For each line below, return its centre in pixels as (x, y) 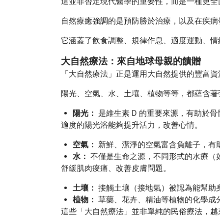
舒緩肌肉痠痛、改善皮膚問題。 (116, 168)
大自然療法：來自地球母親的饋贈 (131, 61)
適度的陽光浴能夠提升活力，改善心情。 (132, 125)
